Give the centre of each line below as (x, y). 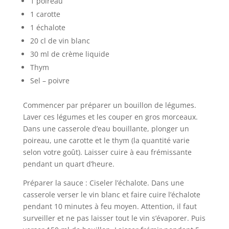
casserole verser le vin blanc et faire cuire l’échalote (111, 194)
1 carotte (45, 14)
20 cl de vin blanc (60, 40)
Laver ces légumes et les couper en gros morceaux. (110, 117)
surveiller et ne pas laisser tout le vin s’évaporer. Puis (114, 218)
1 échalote (48, 27)
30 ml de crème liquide (70, 54)
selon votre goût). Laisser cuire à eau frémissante (107, 152)
